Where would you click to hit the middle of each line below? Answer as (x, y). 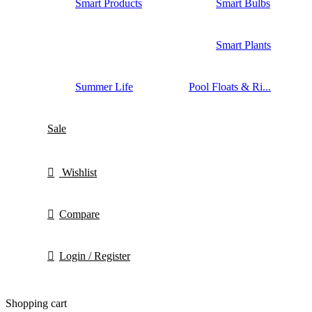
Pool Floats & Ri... (230, 86)
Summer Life (104, 86)
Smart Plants (243, 45)
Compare (79, 214)
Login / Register (95, 256)
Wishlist (79, 172)
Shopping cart (36, 303)
